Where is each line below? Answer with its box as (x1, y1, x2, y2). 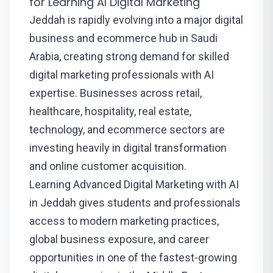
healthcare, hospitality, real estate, (29, 105, 191, 118)
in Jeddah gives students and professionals (29, 196, 241, 209)
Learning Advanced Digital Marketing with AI (29, 178, 239, 191)
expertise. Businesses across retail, (29, 87, 202, 99)
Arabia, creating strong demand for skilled (29, 50, 229, 63)
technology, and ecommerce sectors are (29, 123, 225, 136)
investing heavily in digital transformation (29, 141, 227, 154)
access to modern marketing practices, (29, 214, 219, 227)
